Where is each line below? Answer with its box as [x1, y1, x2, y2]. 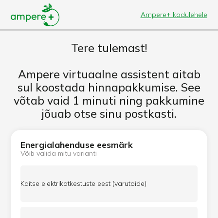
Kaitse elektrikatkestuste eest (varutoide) [20, 179, 147, 188]
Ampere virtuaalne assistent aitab [18, 67, 200, 81]
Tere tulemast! [71, 41, 147, 55]
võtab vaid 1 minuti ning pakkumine [14, 93, 204, 108]
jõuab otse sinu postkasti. [41, 107, 177, 121]
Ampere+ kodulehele [140, 10, 207, 19]
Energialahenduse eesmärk [20, 139, 133, 150]
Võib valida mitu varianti [20, 149, 97, 158]
